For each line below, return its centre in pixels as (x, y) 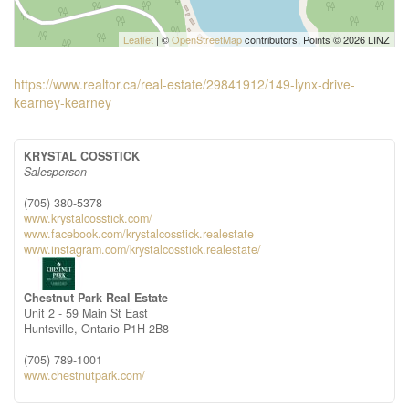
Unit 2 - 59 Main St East (86, 313)
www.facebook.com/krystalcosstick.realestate (139, 234)
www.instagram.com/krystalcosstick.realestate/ (142, 249)
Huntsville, (52, 329)
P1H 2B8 (146, 329)
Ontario (100, 329)
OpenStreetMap (207, 39)
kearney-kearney (63, 102)
